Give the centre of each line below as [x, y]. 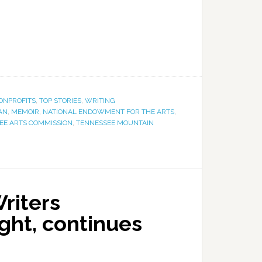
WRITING [100, 101]
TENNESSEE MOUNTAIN [115, 123]
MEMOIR [25, 112]
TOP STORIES [60, 101]
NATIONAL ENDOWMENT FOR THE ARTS [108, 112]
